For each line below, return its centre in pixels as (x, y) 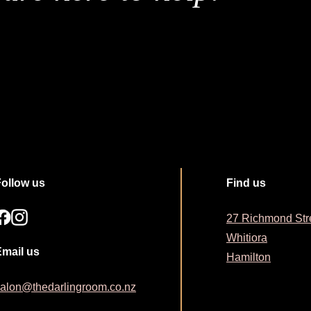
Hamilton (249, 258)
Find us (246, 183)
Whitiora (247, 238)
